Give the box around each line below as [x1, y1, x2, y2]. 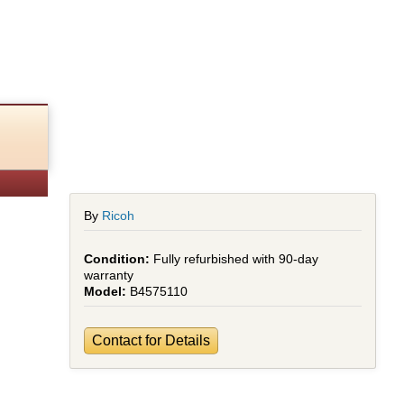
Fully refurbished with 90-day [153, 252, 319, 266]
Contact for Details [92, 333, 211, 348]
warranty [84, 268, 134, 282]
